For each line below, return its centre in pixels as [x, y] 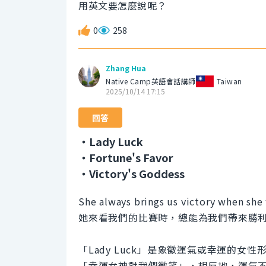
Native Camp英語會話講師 [151, 81]
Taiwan [229, 81]
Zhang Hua [126, 68]
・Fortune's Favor [126, 158]
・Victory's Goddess [132, 174]
